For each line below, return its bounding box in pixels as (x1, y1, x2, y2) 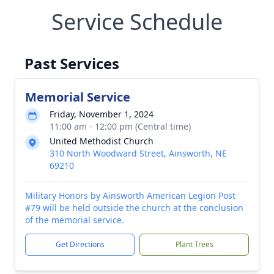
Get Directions (55, 239, 105, 250)
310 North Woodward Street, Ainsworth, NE (50, 147, 227, 159)
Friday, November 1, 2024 (50, 108, 154, 120)
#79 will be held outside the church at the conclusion (25, 202, 243, 213)
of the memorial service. (25, 214, 124, 226)
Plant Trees (175, 239, 213, 250)
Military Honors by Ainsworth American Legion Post (25, 190, 235, 201)
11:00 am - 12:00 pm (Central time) (50, 120, 191, 132)
